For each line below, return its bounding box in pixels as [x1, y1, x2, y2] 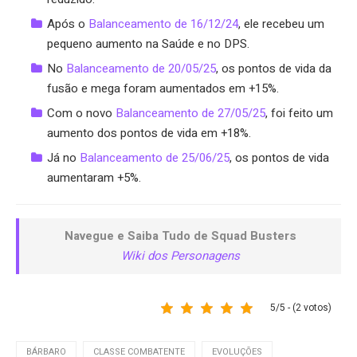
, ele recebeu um [238, 14, 324, 33]
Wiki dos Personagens [120, 246, 240, 265]
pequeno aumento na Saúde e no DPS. [47, 34, 249, 53]
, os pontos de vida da [216, 59, 331, 77]
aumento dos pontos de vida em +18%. [47, 124, 251, 142]
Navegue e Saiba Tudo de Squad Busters [64, 226, 296, 245]
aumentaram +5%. [47, 168, 141, 186]
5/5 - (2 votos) [270, 300, 331, 315]
